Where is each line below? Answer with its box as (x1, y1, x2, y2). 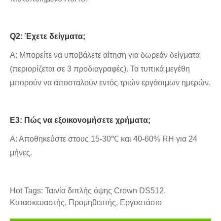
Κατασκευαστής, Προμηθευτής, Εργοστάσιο (10, 198, 162, 207)
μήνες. (10, 148, 32, 157)
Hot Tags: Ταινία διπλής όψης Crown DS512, (10, 186, 166, 195)
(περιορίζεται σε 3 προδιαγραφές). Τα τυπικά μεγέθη (10, 65, 190, 74)
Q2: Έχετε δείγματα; (10, 32, 85, 41)
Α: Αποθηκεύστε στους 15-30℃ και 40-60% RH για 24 (10, 135, 197, 144)
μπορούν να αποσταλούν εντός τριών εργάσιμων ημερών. (10, 78, 211, 87)
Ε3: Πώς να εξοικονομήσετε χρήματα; (10, 116, 150, 125)
